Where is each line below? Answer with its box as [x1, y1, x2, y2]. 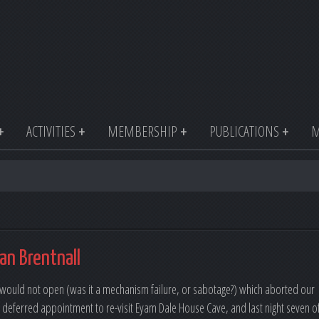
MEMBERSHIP [108, 122, 177, 142]
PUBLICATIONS [209, 122, 279, 142]
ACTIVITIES [26, 122, 75, 142]
